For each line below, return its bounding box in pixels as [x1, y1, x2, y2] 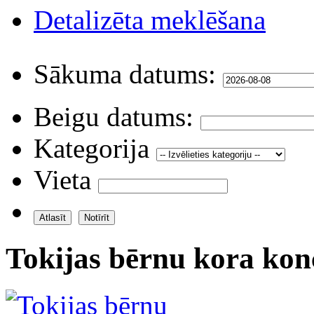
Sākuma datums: [34, 58, 216, 89]
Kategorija [34, 132, 149, 163]
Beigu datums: [34, 101, 193, 132]
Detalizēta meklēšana [34, 4, 266, 35]
